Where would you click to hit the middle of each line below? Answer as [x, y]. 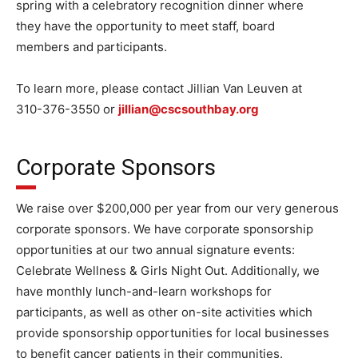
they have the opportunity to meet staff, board [145, 26]
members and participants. [91, 47]
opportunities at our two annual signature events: [157, 250]
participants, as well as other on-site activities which [164, 312]
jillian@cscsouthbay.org [189, 109]
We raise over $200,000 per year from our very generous [177, 208]
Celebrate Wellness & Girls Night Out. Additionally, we [168, 270]
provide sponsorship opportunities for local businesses [173, 333]
